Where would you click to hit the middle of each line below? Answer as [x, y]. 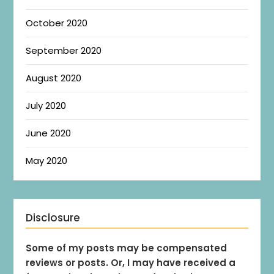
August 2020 [54, 78]
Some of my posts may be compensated [127, 248]
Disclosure [53, 218]
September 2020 [64, 51]
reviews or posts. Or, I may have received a [131, 263]
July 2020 [46, 106]
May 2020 [47, 161]
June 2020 [49, 133]
